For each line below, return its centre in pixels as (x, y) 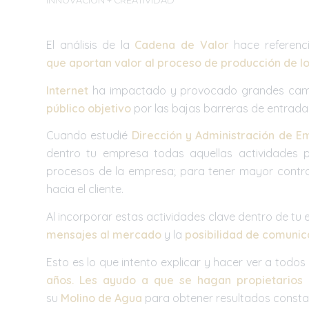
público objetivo (89, 108)
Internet (67, 90)
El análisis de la (91, 45)
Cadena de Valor (182, 45)
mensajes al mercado (104, 234)
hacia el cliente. (85, 189)
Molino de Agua (101, 298)
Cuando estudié (89, 136)
